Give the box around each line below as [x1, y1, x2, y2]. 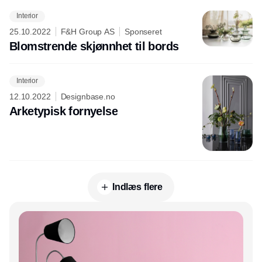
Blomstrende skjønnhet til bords [9, 39, 179, 53]
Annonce [115, 206, 147, 216]
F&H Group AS [60, 26, 115, 36]
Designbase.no [60, 91, 115, 101]
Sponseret [124, 26, 162, 36]
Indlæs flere [112, 181, 163, 192]
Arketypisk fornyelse [9, 104, 118, 118]
